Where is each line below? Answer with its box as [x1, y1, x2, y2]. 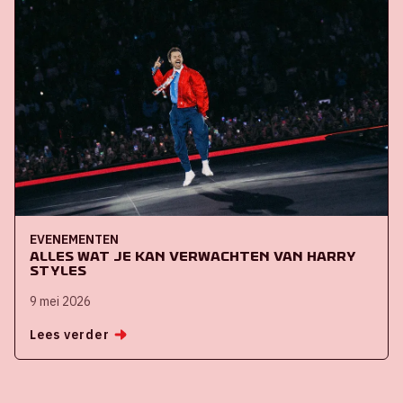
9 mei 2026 [30, 292, 91, 309]
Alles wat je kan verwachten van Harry [30, 246, 356, 264]
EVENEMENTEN [30, 230, 119, 247]
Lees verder [30, 326, 110, 343]
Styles [30, 261, 86, 279]
